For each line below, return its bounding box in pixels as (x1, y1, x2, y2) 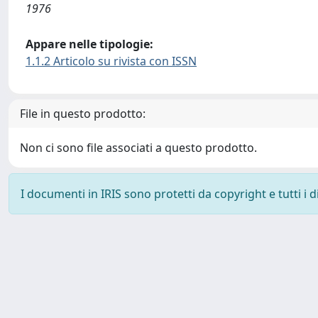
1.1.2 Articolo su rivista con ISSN (26, 53, 197, 69)
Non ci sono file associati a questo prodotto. (20, 140, 257, 155)
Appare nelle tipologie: (26, 36, 153, 52)
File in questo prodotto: (20, 106, 146, 121)
